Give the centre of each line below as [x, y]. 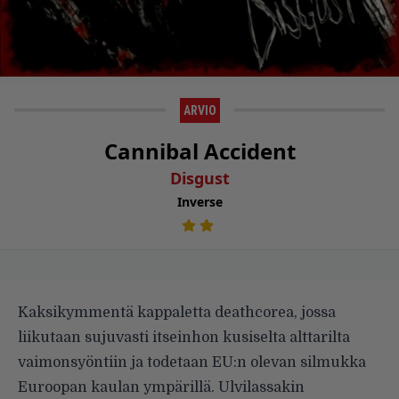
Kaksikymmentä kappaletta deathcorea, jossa [177, 313]
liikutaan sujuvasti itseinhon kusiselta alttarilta [184, 338]
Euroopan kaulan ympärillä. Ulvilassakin [161, 388]
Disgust [199, 179]
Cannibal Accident [199, 151]
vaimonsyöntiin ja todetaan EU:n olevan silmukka [192, 363]
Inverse [199, 202]
